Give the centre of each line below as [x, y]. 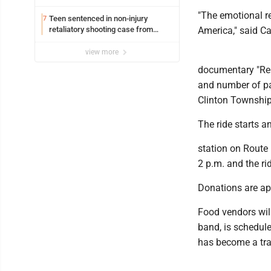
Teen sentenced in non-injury [98, 19]
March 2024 [70, 41]
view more [103, 52]
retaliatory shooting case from [101, 30]
